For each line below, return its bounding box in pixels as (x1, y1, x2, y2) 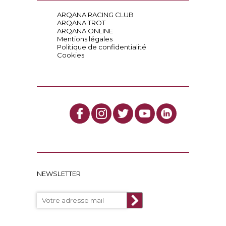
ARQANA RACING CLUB (56, 11, 134, 19)
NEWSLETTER (36, 169, 81, 178)
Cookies (56, 51, 84, 59)
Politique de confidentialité (56, 43, 146, 51)
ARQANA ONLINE (56, 27, 113, 35)
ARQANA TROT (56, 19, 105, 27)
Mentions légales (56, 35, 112, 43)
